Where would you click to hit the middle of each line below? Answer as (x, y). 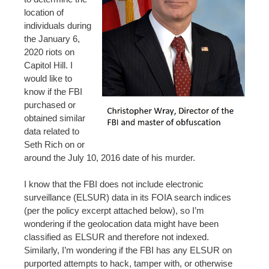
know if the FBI (53, 91)
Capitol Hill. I (48, 65)
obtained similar (55, 118)
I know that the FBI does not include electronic (114, 184)
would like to (48, 78)
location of (44, 12)
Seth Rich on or (54, 144)
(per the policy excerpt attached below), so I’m (114, 210)
